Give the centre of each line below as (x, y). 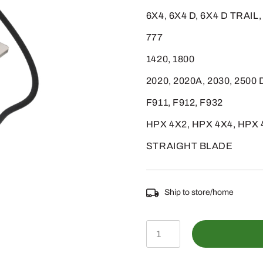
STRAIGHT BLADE (189, 146)
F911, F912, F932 (184, 102)
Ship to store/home (199, 192)
